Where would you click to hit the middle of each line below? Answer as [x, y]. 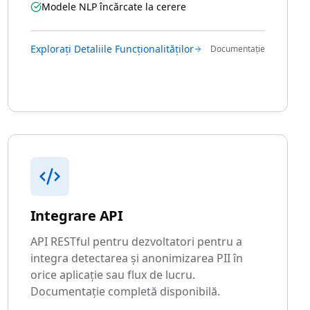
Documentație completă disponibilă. [125, 291]
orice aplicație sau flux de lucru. [112, 275]
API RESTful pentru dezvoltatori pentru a [136, 241]
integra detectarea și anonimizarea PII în [136, 258]
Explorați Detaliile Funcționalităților [112, 49]
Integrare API [77, 216]
